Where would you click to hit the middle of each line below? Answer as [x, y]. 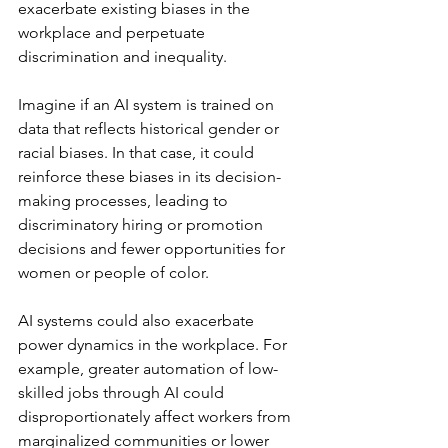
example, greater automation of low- [148, 368]
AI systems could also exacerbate [138, 320]
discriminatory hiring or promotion [142, 224]
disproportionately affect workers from [156, 416]
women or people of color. [113, 272]
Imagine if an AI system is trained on [148, 104]
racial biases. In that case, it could [138, 152]
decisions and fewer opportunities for [153, 248]
